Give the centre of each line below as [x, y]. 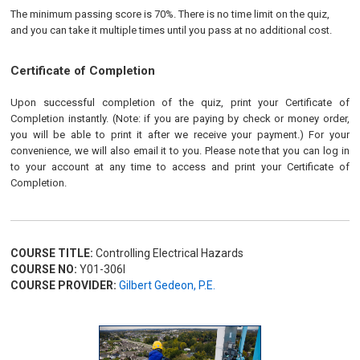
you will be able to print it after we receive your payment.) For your [180, 135]
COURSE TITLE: [52, 253]
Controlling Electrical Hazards [169, 253]
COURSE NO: [44, 269]
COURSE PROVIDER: [64, 285]
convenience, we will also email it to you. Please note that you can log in [180, 151]
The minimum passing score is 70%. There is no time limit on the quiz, [170, 14]
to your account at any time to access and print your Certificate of [180, 167]
